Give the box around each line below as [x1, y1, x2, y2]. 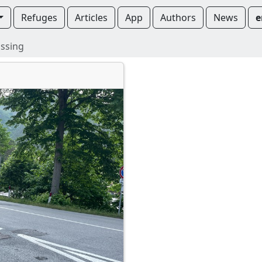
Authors [160, 11, 196, 24]
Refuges [21, 11, 58, 24]
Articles [75, 11, 108, 24]
